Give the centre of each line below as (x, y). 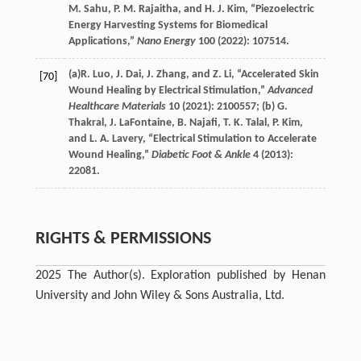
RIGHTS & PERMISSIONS (123, 239)
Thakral (86, 122)
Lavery (127, 139)
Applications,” (102, 41)
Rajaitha (158, 9)
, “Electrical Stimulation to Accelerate (229, 139)
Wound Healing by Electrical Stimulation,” (168, 90)
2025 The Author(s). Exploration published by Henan (180, 275)
